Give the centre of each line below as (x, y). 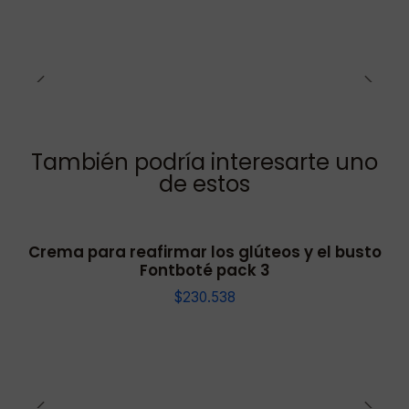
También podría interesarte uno (204, 163)
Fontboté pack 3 (204, 271)
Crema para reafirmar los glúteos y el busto (204, 252)
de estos (204, 184)
